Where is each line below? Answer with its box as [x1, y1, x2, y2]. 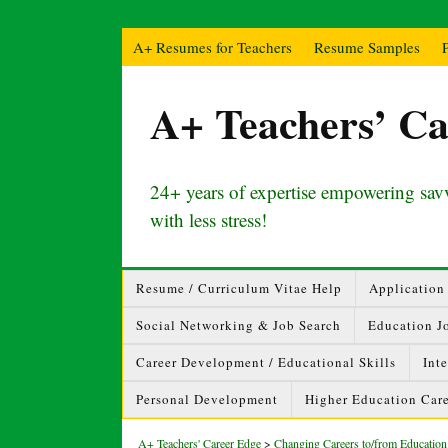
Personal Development [136, 390, 278, 408]
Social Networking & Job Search [136, 316, 341, 334]
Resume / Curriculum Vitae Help [136, 279, 342, 297]
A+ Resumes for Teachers [133, 37, 292, 57]
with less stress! [150, 207, 267, 232]
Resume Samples [314, 37, 420, 57]
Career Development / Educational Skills [136, 353, 396, 371]
